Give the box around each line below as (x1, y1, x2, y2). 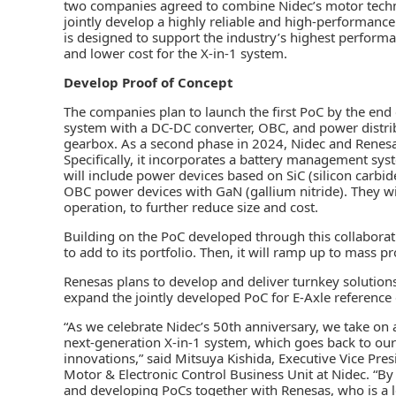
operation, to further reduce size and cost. (64, 197, 318, 216)
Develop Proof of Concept (64, 72, 233, 91)
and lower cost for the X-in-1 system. (64, 43, 287, 62)
